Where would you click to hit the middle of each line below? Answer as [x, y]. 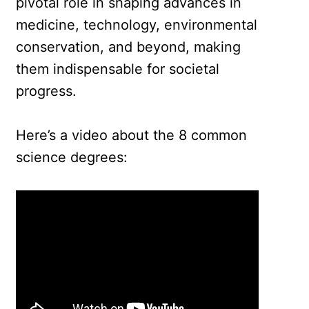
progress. [47, 91]
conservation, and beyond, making [129, 47]
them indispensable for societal [118, 69]
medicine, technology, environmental [137, 24]
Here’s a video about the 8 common [132, 135]
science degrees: [72, 157]
